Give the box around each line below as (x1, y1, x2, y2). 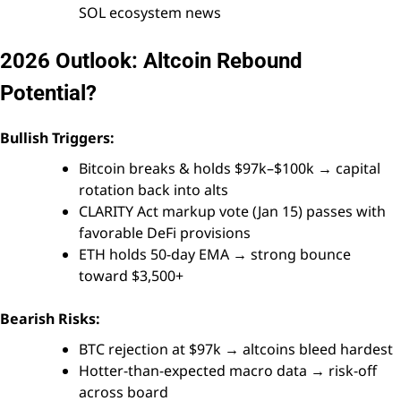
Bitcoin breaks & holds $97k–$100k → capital (79, 158, 380, 178)
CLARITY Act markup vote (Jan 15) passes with (79, 200, 386, 221)
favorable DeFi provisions (79, 222, 251, 243)
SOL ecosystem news (79, 2, 221, 22)
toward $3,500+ (79, 265, 183, 286)
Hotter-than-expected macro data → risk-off (79, 360, 377, 380)
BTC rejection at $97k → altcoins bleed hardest (79, 338, 393, 359)
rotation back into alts (79, 179, 228, 200)
